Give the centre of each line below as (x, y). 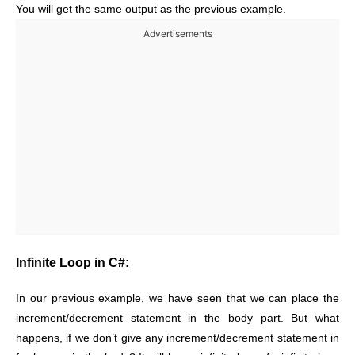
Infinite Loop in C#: (73, 262)
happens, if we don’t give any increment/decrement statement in (177, 338)
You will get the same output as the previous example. (151, 9)
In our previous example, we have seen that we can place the (177, 298)
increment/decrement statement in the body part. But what (177, 318)
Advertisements (177, 33)
